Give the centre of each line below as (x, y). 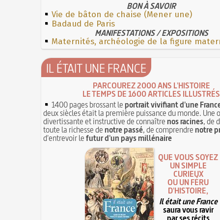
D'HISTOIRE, (188, 191)
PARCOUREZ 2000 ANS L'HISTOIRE (151, 85)
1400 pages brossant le (87, 104)
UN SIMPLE (188, 166)
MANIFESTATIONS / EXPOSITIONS (151, 33)
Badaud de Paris (83, 24)
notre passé (124, 129)
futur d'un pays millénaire (129, 138)
